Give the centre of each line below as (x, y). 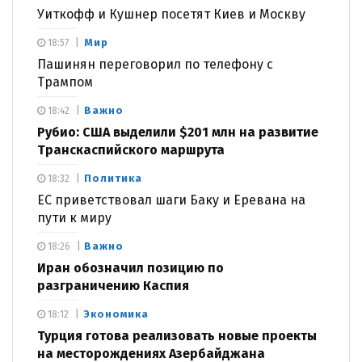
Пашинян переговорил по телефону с (155, 64)
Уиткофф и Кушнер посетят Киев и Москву (171, 14)
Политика (113, 178)
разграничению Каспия (113, 285)
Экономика (116, 314)
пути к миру (74, 217)
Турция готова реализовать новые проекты (177, 335)
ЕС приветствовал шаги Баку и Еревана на (171, 200)
